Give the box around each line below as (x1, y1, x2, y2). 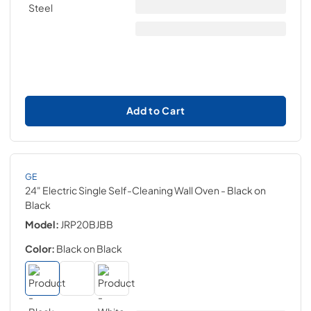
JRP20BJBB (60, 218, 113, 230)
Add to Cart (126, 104, 185, 117)
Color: (25, 242, 55, 255)
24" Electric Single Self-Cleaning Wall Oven (25, 184, 219, 196)
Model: (25, 218, 59, 230)
